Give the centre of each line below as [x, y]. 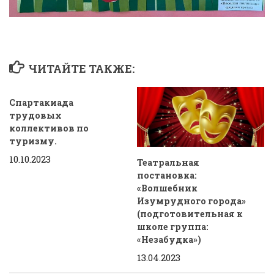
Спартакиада [41, 103]
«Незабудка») [169, 240]
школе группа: [173, 227]
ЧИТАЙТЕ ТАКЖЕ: [81, 69]
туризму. [33, 141]
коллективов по [49, 128]
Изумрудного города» [191, 201]
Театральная [168, 163]
